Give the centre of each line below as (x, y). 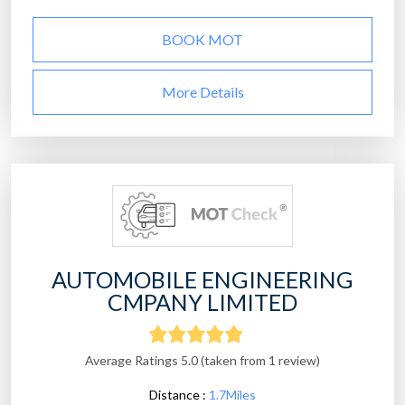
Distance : (179, 395)
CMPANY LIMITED (202, 302)
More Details (202, 92)
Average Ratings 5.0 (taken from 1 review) (202, 361)
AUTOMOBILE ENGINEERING (202, 280)
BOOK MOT (202, 40)
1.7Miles (232, 395)
